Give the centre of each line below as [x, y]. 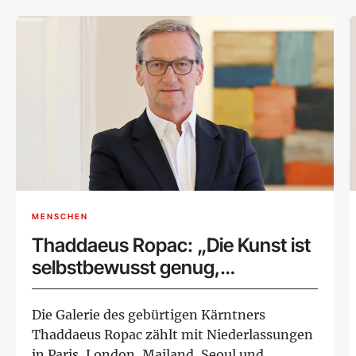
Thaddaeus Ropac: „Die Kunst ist [171, 245]
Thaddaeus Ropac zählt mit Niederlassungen [172, 334]
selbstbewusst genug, [126, 267]
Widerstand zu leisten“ [128, 289]
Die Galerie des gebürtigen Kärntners [149, 314]
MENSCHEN [60, 217]
